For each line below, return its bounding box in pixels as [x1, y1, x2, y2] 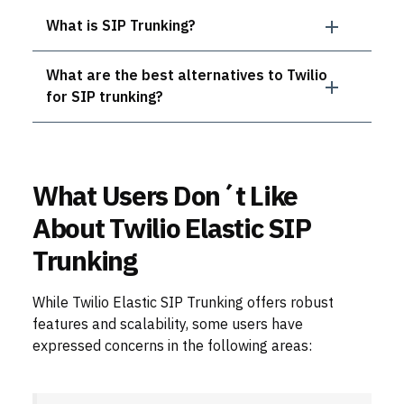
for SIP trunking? [46, 87, 163, 108]
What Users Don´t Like [32, 176, 298, 216]
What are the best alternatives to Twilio [46, 65, 327, 87]
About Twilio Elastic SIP [32, 208, 311, 249]
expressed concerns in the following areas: [32, 335, 312, 357]
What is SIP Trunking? [46, 15, 196, 37]
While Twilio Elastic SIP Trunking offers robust [32, 292, 334, 314]
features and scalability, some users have [32, 314, 303, 335]
